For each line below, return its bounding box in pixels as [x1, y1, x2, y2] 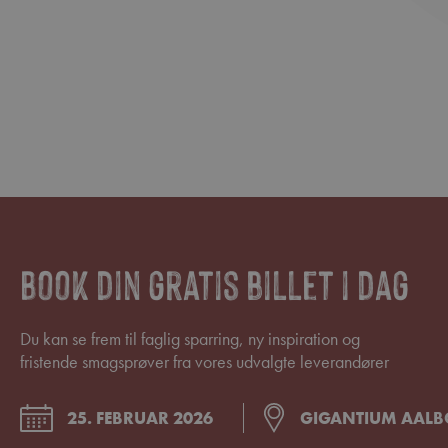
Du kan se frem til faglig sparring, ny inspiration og [20, 326, 360, 350]
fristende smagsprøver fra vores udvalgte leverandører [20, 349, 389, 373]
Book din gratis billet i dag [20, 254, 409, 309]
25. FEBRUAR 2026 [67, 406, 213, 429]
